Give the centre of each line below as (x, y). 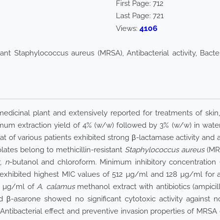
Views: (128, 29)
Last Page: (134, 16)
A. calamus (56, 187)
